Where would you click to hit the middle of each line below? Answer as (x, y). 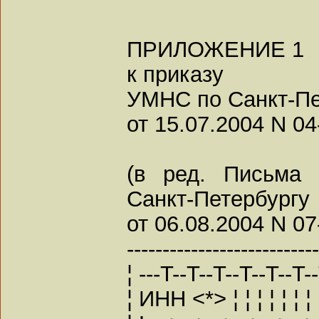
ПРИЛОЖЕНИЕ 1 (215, 49)
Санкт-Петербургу (218, 198)
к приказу (175, 74)
